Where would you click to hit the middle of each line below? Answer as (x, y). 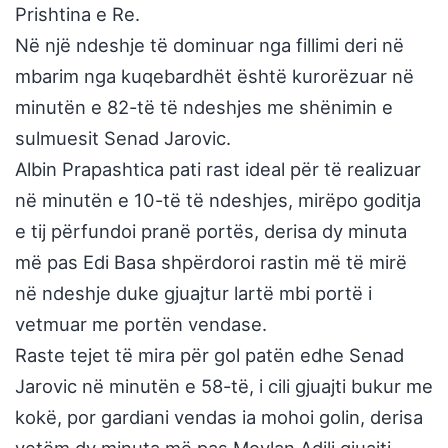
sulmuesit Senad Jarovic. (123, 138)
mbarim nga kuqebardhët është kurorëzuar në (214, 76)
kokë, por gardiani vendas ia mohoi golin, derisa (219, 417)
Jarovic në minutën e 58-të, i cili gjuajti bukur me (224, 386)
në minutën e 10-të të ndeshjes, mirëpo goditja (218, 200)
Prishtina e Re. (77, 14)
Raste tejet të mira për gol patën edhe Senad (209, 355)
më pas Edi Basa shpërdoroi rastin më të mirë (211, 262)
